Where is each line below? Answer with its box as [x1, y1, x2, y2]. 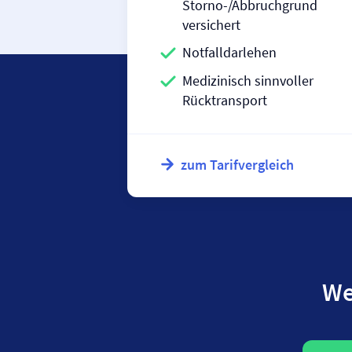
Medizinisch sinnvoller [182, 71, 313, 90]
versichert [182, 16, 240, 34]
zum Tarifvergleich [181, 156, 294, 174]
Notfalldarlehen [182, 43, 277, 61]
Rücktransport [182, 91, 267, 109]
